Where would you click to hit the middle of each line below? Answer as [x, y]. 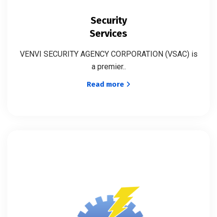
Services [108, 33]
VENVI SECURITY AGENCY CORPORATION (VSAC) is [108, 54]
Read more [105, 84]
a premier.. [108, 66]
